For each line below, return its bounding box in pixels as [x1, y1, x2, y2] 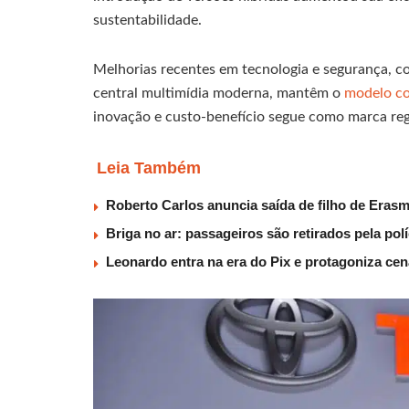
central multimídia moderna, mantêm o [93, 86, 344, 101]
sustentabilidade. [93, 13, 202, 28]
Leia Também [97, 159, 201, 178]
